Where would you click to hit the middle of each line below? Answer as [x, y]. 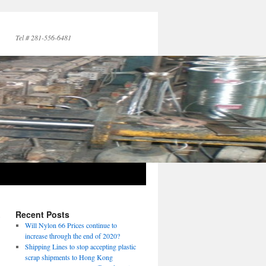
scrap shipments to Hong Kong [69, 257]
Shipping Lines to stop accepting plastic [80, 246]
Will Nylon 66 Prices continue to [71, 225]
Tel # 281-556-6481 [43, 37]
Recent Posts [42, 214]
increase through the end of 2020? [72, 236]
